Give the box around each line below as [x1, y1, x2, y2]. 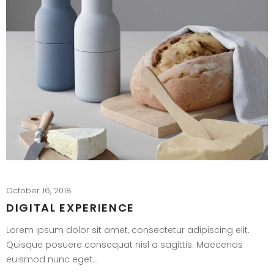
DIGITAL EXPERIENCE [6, 199, 135, 215]
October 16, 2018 [6, 184, 72, 196]
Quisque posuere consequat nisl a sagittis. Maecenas [6, 239, 243, 251]
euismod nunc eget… [6, 253, 98, 266]
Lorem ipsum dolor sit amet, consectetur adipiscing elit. [6, 224, 250, 237]
